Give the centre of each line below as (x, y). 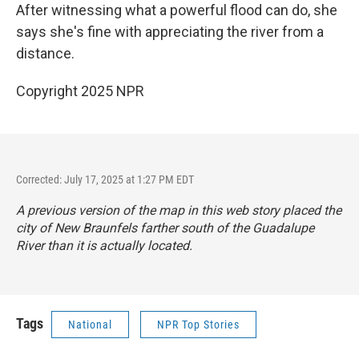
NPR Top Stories (198, 325)
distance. (45, 53)
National (90, 325)
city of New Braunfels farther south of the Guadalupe (165, 228)
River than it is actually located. (104, 246)
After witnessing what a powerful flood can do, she (177, 10)
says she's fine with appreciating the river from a (170, 32)
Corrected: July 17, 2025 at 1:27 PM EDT (105, 179)
